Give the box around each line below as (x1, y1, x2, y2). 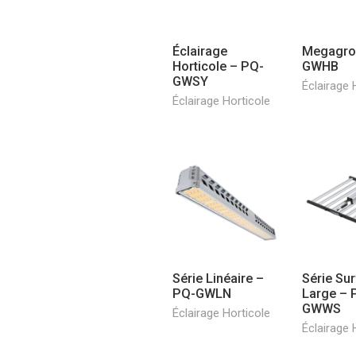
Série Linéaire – (172, 270, 264, 286)
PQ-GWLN (172, 285, 231, 301)
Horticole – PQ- (172, 58, 264, 74)
